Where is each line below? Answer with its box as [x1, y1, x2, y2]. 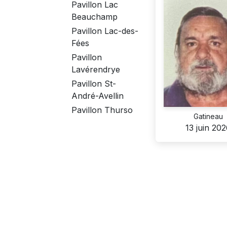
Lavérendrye [71, 64, 120, 75]
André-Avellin [71, 91, 124, 101]
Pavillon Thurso [71, 105, 133, 116]
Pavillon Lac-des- [71, 26, 138, 36]
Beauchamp [71, 12, 118, 22]
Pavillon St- [71, 79, 116, 89]
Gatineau [193, 112, 223, 121]
